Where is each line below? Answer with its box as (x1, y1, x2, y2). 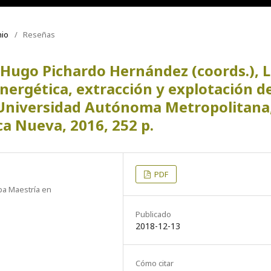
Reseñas (23, 28, 55, 40)
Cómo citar (135, 257, 174, 269)
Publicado (135, 208, 171, 220)
